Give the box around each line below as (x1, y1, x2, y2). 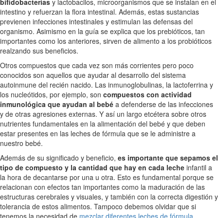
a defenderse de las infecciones (113, 99, 213, 109)
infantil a (184, 163, 212, 173)
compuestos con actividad (103, 90, 192, 100)
